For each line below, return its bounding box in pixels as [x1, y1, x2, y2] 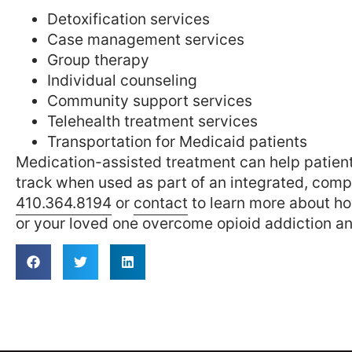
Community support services [47, 91, 252, 111]
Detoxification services [47, 9, 210, 29]
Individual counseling [47, 71, 197, 90]
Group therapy [47, 50, 149, 70]
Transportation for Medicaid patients [47, 132, 307, 152]
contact [134, 193, 188, 213]
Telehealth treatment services [47, 112, 258, 131]
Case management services [47, 30, 244, 49]
